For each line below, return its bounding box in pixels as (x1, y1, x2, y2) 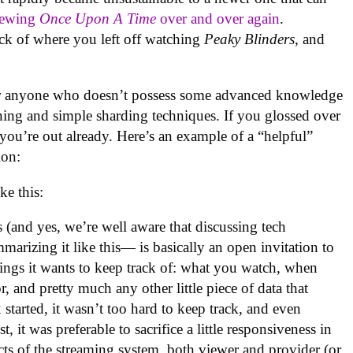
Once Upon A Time (39, 10, 157, 28)
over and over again (156, 10, 281, 28)
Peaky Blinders (204, 31, 295, 48)
